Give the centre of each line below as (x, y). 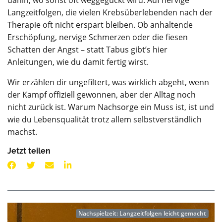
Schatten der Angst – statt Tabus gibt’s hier (87, 50)
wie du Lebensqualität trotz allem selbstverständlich (105, 119)
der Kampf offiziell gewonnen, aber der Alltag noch (102, 95)
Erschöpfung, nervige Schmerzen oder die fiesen (98, 37)
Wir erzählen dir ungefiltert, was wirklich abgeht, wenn (108, 82)
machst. (22, 132)
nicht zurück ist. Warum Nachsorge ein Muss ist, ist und (111, 107)
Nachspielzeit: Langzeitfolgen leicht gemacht (142, 213)
